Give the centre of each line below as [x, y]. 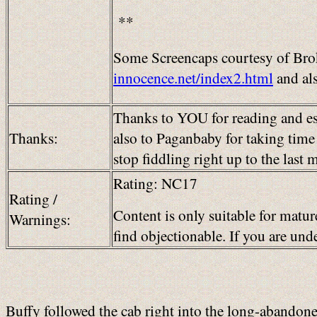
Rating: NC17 [155, 183]
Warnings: [40, 219]
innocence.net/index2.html [193, 77]
